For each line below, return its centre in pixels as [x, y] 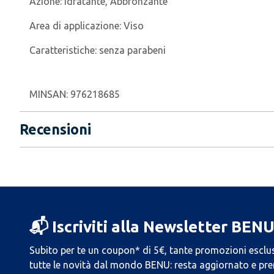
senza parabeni [132, 50]
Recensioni [55, 129]
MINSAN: [50, 94]
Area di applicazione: [76, 26]
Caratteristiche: [64, 50]
